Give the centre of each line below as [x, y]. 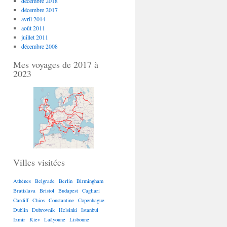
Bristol [47, 190]
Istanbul [90, 210]
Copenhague [91, 200]
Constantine [61, 200]
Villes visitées [39, 162]
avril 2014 [33, 19]
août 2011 [33, 28]
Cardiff [21, 200]
